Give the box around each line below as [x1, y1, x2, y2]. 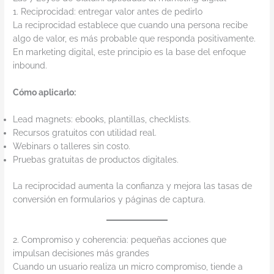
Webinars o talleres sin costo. [13, 141, 131, 152]
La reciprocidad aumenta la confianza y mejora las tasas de [13, 180, 253, 191]
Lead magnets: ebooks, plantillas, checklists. [13, 114, 191, 125]
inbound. [13, 61, 48, 71]
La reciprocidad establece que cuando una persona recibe [13, 20, 248, 31]
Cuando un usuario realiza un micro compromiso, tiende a [13, 261, 243, 272]
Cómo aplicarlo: [13, 87, 76, 98]
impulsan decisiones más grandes [13, 248, 150, 258]
